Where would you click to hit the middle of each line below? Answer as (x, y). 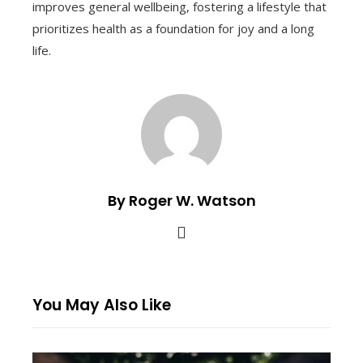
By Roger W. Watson (181, 200)
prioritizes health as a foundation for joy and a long (173, 28)
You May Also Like (102, 305)
